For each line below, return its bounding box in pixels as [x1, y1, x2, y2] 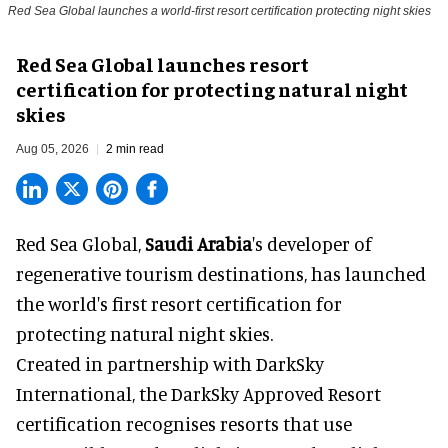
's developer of [252, 232, 372, 256]
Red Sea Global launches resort [16, 51, 309, 77]
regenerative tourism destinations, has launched [16, 262, 426, 286]
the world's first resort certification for [16, 292, 342, 316]
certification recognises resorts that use [16, 412, 352, 436]
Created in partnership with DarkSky [16, 352, 324, 376]
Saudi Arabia [145, 232, 252, 256]
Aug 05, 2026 [16, 142, 89, 157]
